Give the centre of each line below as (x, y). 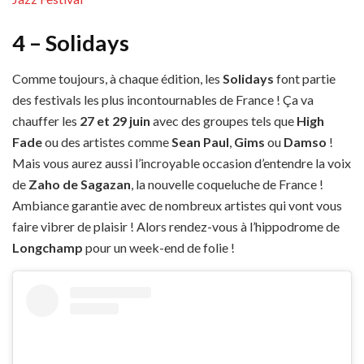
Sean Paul (200, 142)
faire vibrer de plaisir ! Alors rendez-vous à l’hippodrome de (176, 227)
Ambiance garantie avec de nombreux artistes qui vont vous (177, 206)
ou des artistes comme (107, 142)
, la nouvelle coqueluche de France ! (227, 184)
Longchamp (48, 248)
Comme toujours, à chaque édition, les (117, 79)
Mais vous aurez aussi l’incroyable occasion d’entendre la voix (182, 163)
